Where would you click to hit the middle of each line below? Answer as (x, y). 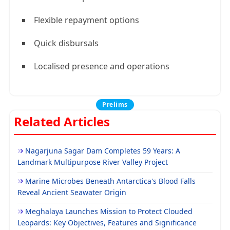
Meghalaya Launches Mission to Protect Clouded (109, 211)
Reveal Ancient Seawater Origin (72, 192)
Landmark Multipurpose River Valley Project (93, 162)
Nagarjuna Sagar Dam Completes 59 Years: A (103, 151)
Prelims (115, 104)
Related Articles (62, 121)
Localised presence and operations (102, 66)
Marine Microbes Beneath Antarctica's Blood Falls (110, 181)
